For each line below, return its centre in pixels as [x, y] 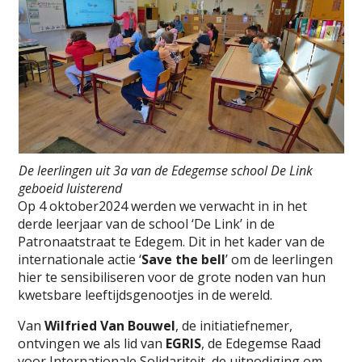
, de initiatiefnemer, [234, 326]
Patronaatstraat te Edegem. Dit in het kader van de [172, 242]
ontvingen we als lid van [92, 343]
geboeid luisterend [70, 188]
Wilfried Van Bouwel [110, 326]
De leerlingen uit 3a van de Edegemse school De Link [165, 170]
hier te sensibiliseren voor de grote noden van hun [172, 277]
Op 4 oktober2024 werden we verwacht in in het [163, 206]
